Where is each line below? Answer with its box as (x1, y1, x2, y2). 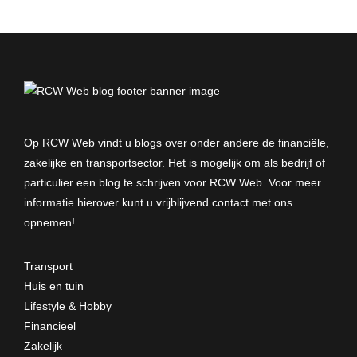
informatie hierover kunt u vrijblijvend (24, 195, 212, 209)
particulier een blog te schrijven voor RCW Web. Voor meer (24, 175, 321, 189)
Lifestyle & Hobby (24, 299, 112, 312)
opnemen (24, 215, 72, 229)
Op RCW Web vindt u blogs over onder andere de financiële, (24, 135, 329, 149)
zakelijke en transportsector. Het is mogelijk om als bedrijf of (24, 155, 325, 169)
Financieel (24, 319, 76, 332)
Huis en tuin (24, 279, 84, 292)
